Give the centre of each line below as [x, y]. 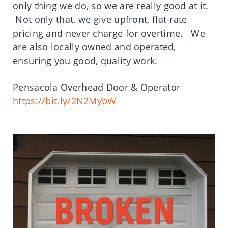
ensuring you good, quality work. [87, 61]
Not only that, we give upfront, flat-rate [100, 20]
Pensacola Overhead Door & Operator [97, 87]
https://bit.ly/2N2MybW [65, 101]
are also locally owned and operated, [94, 47]
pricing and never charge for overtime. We [109, 33]
